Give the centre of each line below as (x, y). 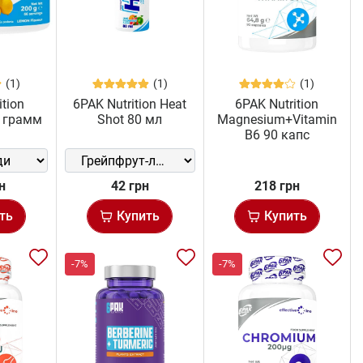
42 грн (130, 186)
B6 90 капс (277, 135)
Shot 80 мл (130, 120)
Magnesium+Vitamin (277, 120)
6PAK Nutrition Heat (130, 105)
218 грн (277, 186)
